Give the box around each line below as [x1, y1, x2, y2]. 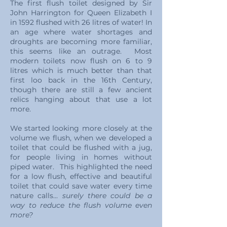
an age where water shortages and [10, 27, 152, 36]
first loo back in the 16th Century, [10, 75, 152, 85]
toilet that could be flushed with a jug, [10, 143, 152, 152]
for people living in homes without [10, 153, 152, 162]
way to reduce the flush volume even [10, 201, 152, 210]
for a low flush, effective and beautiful [10, 172, 152, 181]
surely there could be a [62, 191, 153, 200]
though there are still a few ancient [10, 85, 152, 94]
